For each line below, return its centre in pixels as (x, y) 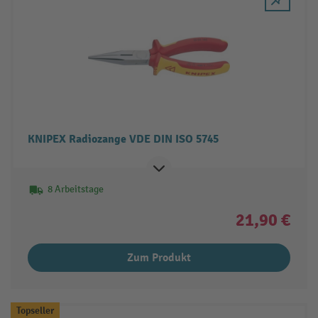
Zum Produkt (159, 257)
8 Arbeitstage (75, 189)
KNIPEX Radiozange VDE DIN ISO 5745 (123, 139)
